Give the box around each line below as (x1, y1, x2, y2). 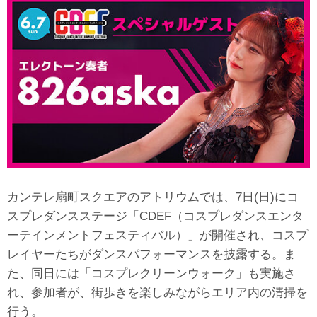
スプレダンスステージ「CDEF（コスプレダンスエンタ (7, 209, 304, 222)
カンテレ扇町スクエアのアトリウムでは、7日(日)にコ (7, 190, 299, 203)
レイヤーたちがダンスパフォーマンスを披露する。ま (7, 247, 296, 260)
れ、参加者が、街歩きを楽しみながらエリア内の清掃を (7, 285, 308, 299)
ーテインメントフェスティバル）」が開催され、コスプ (7, 228, 308, 241)
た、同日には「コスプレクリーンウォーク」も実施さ (7, 266, 296, 279)
